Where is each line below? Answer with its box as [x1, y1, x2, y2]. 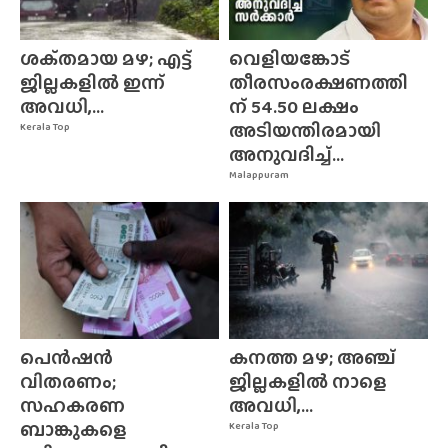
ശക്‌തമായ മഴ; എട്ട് [20, 45, 192, 73]
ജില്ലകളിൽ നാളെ [229, 367, 387, 395]
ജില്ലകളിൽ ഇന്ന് [20, 69, 165, 97]
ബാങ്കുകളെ [20, 415, 127, 443]
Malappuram [229, 167, 289, 183]
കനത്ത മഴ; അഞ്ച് [229, 343, 396, 371]
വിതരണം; [20, 367, 116, 395]
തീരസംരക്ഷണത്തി [229, 69, 408, 97]
